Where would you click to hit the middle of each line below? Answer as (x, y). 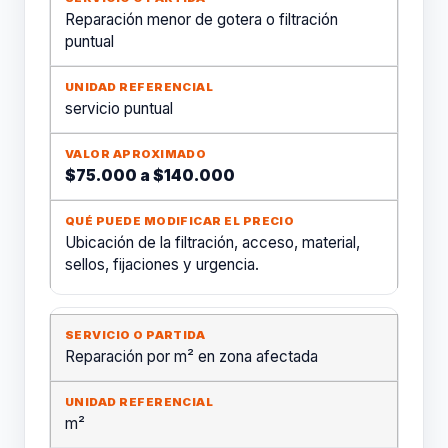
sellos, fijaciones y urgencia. (162, 264)
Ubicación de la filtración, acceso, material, (212, 242)
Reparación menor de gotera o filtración (201, 19)
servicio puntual (119, 108)
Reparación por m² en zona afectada (191, 356)
